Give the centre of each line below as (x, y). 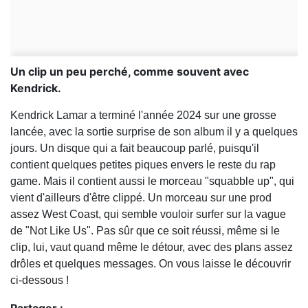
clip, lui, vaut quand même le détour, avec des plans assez (152, 247)
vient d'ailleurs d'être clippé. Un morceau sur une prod (141, 198)
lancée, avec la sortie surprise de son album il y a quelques (154, 132)
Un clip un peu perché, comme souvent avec (130, 72)
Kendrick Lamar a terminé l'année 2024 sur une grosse (143, 115)
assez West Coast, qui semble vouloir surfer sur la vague (148, 214)
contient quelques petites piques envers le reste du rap (143, 165)
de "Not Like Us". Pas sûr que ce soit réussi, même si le (145, 231)
